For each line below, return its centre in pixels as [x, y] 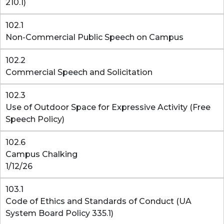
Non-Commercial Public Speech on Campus [94, 37]
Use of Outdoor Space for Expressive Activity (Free [108, 107]
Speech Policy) [35, 119]
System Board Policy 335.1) [59, 213]
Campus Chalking [41, 154]
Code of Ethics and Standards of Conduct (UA [98, 201]
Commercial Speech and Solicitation [79, 72]
